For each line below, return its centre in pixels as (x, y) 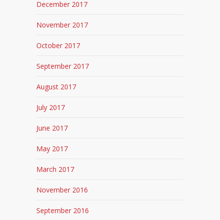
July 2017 (51, 108)
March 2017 (55, 169)
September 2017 (63, 66)
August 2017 (56, 87)
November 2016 (62, 190)
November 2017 (62, 25)
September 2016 (63, 211)
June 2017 (52, 128)
